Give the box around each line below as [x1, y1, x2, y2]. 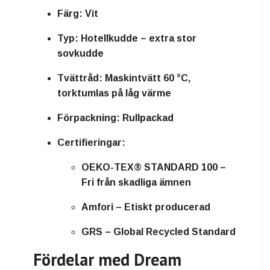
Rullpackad [120, 112, 174, 123]
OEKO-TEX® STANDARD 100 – [81, 162, 226, 172]
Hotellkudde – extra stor [78, 33, 196, 43]
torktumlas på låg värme [57, 87, 171, 98]
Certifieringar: [57, 137, 125, 148]
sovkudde [57, 48, 104, 58]
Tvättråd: [57, 72, 102, 83]
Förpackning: [57, 112, 120, 123]
